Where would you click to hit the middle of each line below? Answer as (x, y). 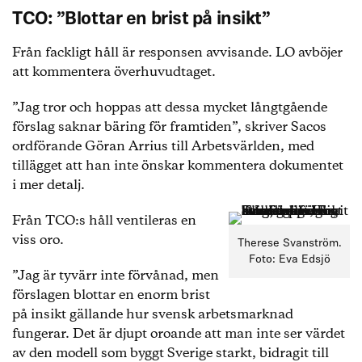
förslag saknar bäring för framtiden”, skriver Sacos (169, 127)
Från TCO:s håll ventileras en (104, 221)
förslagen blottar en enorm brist (111, 295)
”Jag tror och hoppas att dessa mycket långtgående (170, 108)
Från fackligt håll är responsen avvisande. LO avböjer (177, 53)
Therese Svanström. (289, 244)
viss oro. (40, 240)
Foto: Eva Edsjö (289, 260)
